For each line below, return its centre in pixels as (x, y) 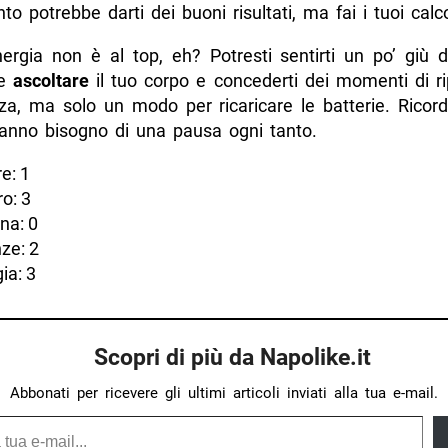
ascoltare (50, 81)
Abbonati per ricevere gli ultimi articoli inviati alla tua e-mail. (224, 393)
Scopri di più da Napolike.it (232, 357)
